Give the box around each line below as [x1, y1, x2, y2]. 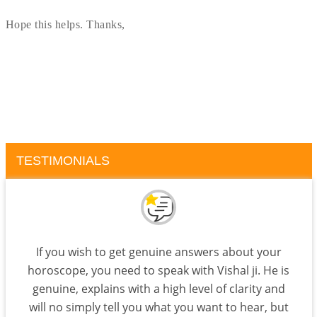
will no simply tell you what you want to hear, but [28, 299, 289, 315]
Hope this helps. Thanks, [5, 18, 125, 30]
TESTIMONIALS [16, 154, 110, 168]
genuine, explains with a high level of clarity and [32, 281, 285, 296]
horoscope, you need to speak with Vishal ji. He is [28, 263, 289, 278]
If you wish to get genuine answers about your [35, 244, 282, 260]
